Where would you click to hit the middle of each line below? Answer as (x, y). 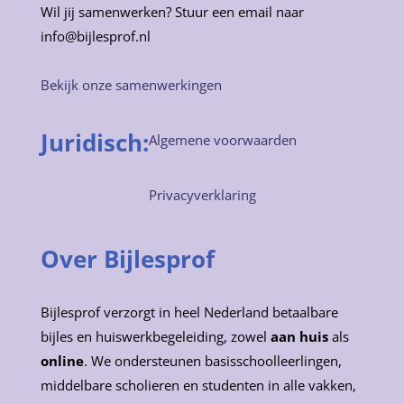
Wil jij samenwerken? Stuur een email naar (172, 11)
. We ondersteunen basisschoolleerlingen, (212, 361)
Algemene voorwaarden (222, 139)
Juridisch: (94, 142)
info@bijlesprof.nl (95, 36)
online (62, 361)
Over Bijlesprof (127, 259)
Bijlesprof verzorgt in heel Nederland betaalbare (189, 312)
